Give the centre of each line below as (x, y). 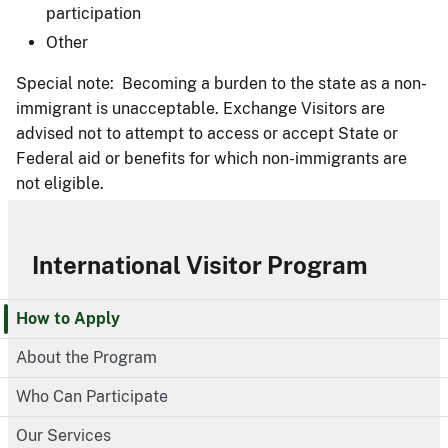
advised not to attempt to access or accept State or (207, 133)
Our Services (63, 435)
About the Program (86, 357)
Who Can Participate (92, 396)
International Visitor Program (199, 264)
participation (93, 13)
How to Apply (68, 318)
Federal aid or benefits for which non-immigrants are (211, 158)
